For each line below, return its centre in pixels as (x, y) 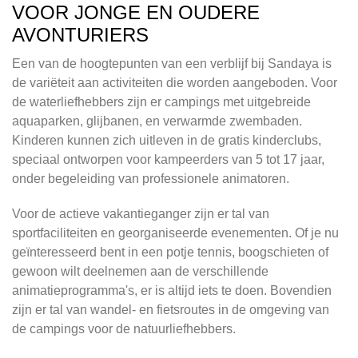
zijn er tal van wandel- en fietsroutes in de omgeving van (171, 310)
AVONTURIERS (80, 35)
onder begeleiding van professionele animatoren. (151, 179)
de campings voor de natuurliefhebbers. (124, 329)
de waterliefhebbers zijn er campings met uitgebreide (161, 102)
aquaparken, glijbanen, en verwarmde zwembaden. (157, 121)
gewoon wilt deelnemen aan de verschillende (140, 272)
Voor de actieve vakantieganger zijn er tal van (141, 214)
